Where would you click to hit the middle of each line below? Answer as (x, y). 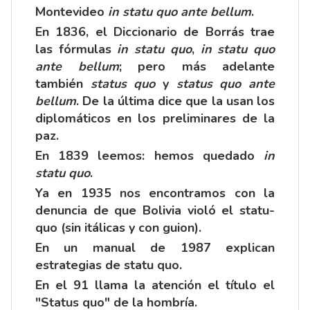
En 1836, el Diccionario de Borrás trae (155, 31)
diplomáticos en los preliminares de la (155, 118)
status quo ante (226, 83)
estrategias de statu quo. (109, 265)
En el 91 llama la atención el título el (155, 285)
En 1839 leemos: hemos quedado (145, 155)
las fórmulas (76, 49)
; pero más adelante (197, 66)
